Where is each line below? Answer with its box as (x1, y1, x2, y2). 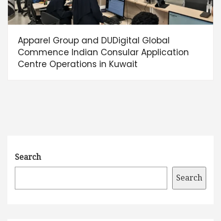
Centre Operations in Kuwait (18, 58, 138, 71)
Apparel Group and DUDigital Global (18, 35, 170, 47)
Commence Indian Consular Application (18, 46, 189, 59)
